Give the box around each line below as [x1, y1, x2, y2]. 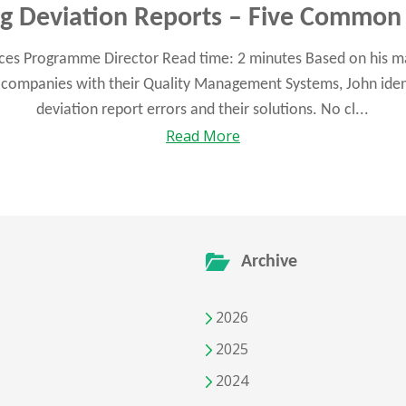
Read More [165, 126, 240, 147]
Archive [240, 253, 297, 272]
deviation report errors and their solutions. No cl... [36, 101, 370, 120]
